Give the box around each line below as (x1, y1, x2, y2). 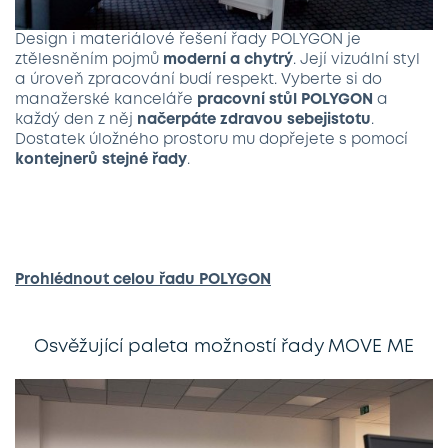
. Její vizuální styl (293, 53, 420, 67)
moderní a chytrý (163, 53, 293, 67)
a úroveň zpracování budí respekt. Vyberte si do (15, 73, 382, 87)
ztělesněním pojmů (15, 53, 163, 67)
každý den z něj (15, 113, 137, 127)
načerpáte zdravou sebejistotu (137, 113, 371, 127)
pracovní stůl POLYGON (197, 93, 373, 107)
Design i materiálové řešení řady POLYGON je (15, 33, 361, 47)
